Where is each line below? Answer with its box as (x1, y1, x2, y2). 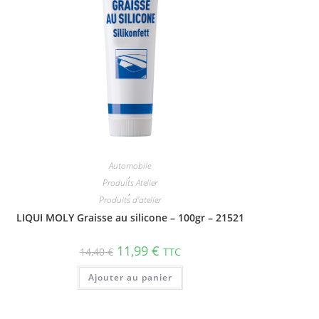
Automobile (109, 159, 152, 172)
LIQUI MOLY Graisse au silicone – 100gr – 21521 (16, 211, 244, 224)
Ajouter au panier (88, 271, 172, 283)
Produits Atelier (103, 177, 158, 189)
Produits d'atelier (99, 194, 162, 206)
